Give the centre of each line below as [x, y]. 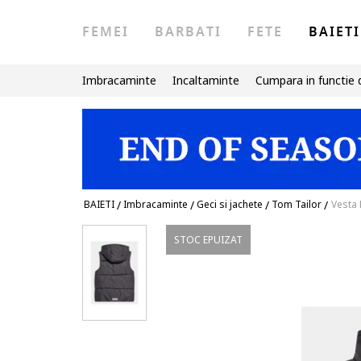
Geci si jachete [230, 204]
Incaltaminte [206, 80]
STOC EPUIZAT [209, 240]
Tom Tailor [297, 204]
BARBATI [188, 32]
